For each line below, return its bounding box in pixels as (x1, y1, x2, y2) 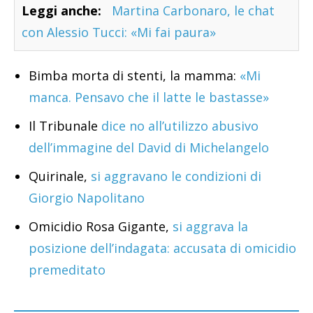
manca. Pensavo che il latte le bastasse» (29, 88, 269, 105)
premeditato (29, 261, 105, 278)
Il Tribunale (29, 117, 101, 134)
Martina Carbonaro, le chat (112, 1, 275, 19)
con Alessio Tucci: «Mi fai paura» (22, 23, 216, 41)
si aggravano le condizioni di (91, 167, 261, 184)
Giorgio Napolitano (29, 189, 145, 206)
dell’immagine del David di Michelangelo (29, 138, 269, 156)
